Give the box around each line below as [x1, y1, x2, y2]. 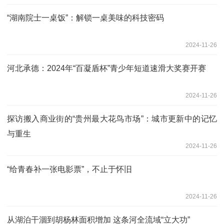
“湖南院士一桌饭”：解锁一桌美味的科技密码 [7, 13, 164, 22]
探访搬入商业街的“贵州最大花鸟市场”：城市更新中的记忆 [7, 114, 217, 123]
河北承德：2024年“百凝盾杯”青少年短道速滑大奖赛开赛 [7, 63, 206, 72]
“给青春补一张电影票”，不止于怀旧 [7, 164, 132, 173]
